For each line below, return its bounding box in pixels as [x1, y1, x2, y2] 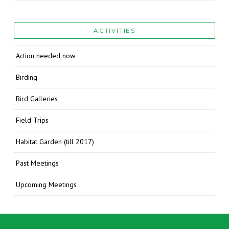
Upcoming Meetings [16, 180, 77, 190]
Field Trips [16, 116, 49, 125]
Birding [16, 73, 38, 82]
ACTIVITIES [94, 26, 135, 34]
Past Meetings [16, 158, 59, 168]
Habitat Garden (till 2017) [16, 137, 95, 147]
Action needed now [16, 51, 76, 61]
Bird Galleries [16, 94, 58, 104]
